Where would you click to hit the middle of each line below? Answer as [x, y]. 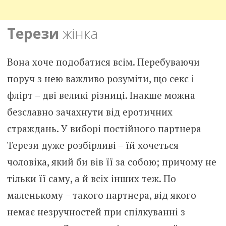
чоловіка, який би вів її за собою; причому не [111, 161]
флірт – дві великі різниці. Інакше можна [101, 95]
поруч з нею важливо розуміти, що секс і [100, 78]
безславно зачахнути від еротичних [90, 111]
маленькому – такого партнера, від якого [101, 195]
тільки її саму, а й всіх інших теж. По [91, 178]
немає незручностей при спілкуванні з [96, 211]
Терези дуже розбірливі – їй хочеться [93, 145]
